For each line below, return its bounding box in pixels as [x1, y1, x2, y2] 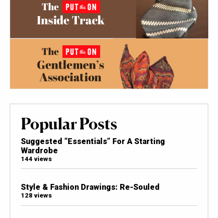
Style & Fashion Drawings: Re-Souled [20, 182, 160, 192]
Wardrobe [20, 146, 58, 156]
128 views [20, 192, 52, 200]
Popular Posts [20, 114, 117, 134]
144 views [20, 155, 52, 163]
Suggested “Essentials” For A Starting [20, 137, 165, 146]
